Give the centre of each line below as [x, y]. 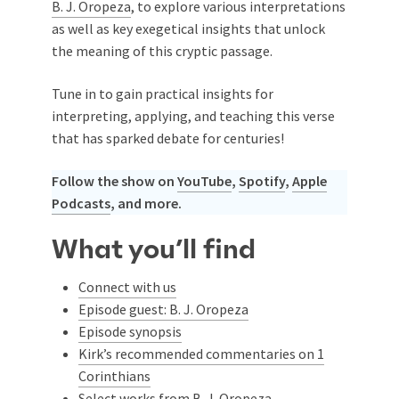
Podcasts [81, 204]
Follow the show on [114, 181]
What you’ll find [154, 251]
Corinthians [114, 376]
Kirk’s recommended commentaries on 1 [201, 354]
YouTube [204, 181]
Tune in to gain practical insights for [163, 94]
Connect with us [127, 287]
